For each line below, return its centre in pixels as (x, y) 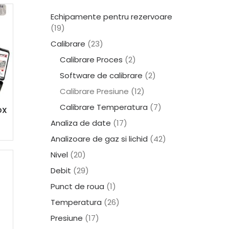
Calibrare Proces (91, 60)
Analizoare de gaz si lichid (99, 139)
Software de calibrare (101, 75)
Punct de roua (77, 186)
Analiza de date (81, 123)
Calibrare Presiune (94, 91)
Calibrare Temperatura (104, 107)
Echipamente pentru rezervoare (111, 17)
